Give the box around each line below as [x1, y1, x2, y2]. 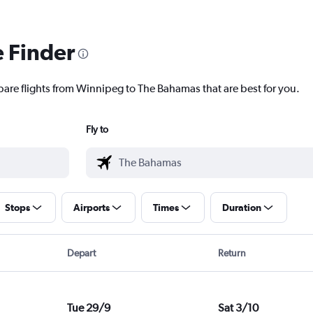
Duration [221, 202, 261, 214]
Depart [66, 247, 96, 259]
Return [218, 247, 247, 259]
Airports [73, 202, 110, 214]
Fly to [85, 124, 108, 136]
